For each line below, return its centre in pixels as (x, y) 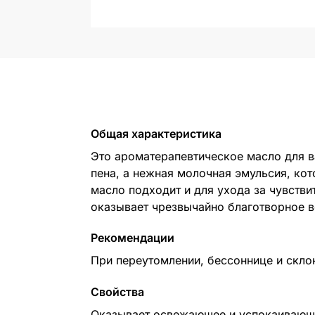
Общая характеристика (156, 133)
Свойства (117, 291)
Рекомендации (132, 238)
